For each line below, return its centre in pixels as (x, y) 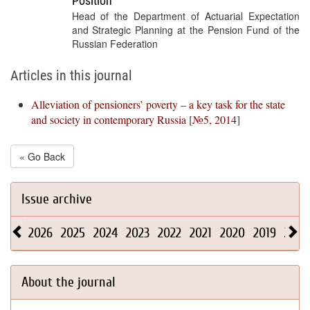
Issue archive (57, 199)
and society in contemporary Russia (109, 119)
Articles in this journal (71, 75)
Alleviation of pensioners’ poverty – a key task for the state (158, 104)
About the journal (69, 282)
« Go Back (42, 156)
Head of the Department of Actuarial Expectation (185, 16)
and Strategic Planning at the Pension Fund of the (185, 30)
